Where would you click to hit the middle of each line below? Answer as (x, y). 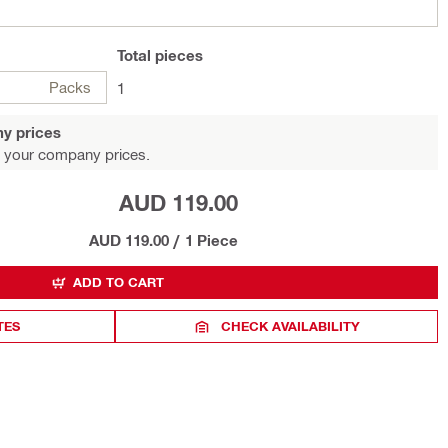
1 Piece (211, 240)
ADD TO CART (118, 282)
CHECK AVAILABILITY (291, 326)
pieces (177, 55)
